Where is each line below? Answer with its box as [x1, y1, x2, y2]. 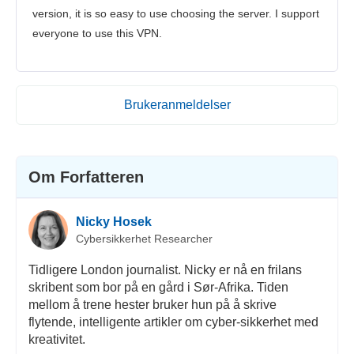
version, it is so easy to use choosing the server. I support [32, 7, 319, 21]
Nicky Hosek [75, 214, 152, 228]
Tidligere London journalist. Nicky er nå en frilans [28, 263, 302, 277]
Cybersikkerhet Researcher [75, 232, 213, 245]
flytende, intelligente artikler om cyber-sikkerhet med [28, 315, 318, 330]
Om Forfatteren [28, 168, 144, 186]
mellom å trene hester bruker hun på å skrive [28, 298, 277, 312]
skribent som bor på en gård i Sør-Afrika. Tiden [28, 281, 288, 295]
